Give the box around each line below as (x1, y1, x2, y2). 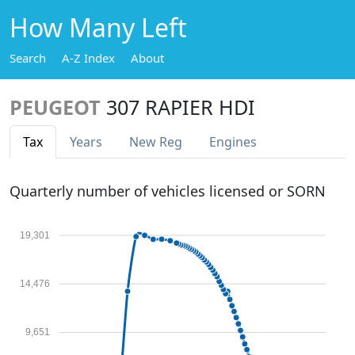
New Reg (129, 133, 182, 151)
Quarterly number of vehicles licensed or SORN (10, 181, 326, 200)
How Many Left (10, 10, 187, 44)
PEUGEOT (10, 94, 101, 120)
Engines (209, 133, 257, 151)
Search (10, 50, 46, 66)
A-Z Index (62, 50, 115, 66)
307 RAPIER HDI (106, 94, 255, 120)
